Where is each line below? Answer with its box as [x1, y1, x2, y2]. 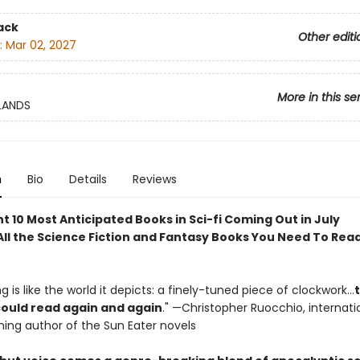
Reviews [132, 171, 177, 187]
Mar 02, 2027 [5, 37, 76, 54]
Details [68, 171, 107, 187]
